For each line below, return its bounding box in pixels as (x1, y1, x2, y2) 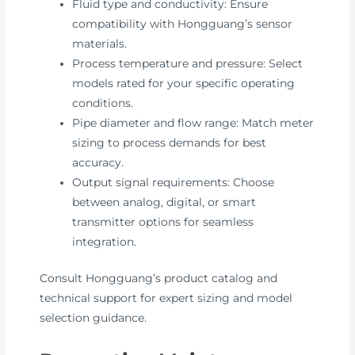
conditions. (72, 97, 134, 110)
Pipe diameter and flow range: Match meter (72, 116, 315, 130)
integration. (72, 235, 137, 249)
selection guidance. (40, 311, 147, 324)
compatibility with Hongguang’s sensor (72, 17, 293, 31)
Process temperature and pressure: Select (72, 57, 303, 71)
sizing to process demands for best (72, 136, 267, 150)
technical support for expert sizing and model (40, 291, 293, 304)
